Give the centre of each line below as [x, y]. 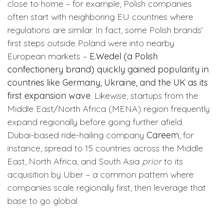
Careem [163, 135]
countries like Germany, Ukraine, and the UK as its [108, 82]
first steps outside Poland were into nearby [91, 43]
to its [172, 161]
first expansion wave [49, 95]
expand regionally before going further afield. [95, 122]
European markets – [48, 56]
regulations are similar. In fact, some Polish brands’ [105, 30]
